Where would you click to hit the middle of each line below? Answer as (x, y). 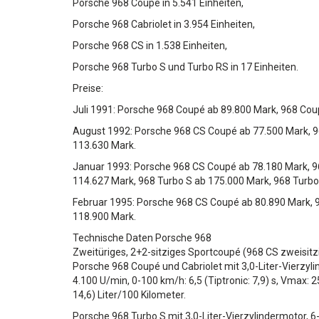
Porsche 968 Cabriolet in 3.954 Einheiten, (164, 24)
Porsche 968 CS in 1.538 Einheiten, (150, 46)
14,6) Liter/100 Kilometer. (129, 295)
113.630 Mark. (104, 145)
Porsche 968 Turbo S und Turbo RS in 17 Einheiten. (185, 67)
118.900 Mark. (104, 216)
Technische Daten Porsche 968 (142, 238)
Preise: (88, 88)
